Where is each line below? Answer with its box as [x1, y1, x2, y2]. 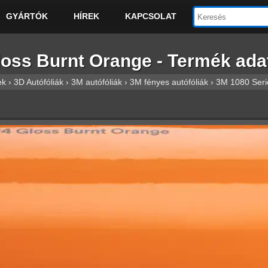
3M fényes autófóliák [130, 77, 208, 87]
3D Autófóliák [14, 77, 63, 87]
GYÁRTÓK [5, 11, 48, 22]
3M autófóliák [71, 77, 122, 87]
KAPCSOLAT [124, 11, 176, 22]
